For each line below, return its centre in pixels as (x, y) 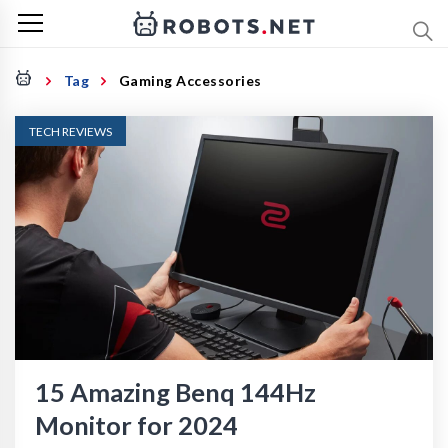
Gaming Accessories (190, 80)
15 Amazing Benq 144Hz (175, 391)
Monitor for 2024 (136, 424)
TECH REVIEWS (70, 131)
